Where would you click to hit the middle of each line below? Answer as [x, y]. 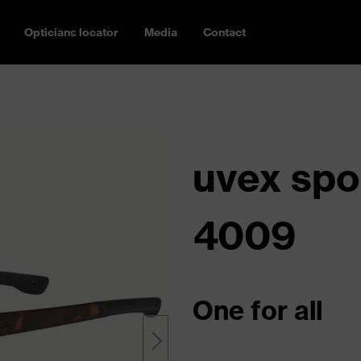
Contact [224, 32]
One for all [257, 310]
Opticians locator [71, 32]
